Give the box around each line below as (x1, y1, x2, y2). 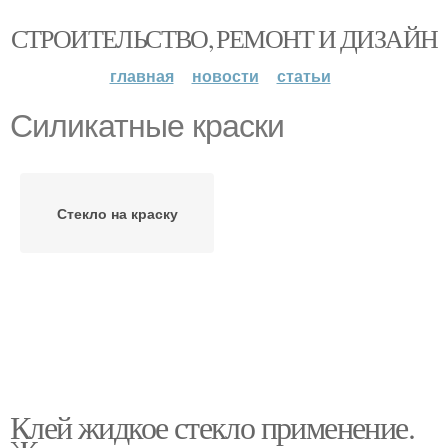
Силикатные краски (10, 108, 284, 144)
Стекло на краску (56, 203, 178, 223)
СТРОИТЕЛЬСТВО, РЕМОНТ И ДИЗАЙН (10, 21, 438, 55)
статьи (276, 64, 331, 87)
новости (191, 64, 259, 87)
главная (109, 64, 174, 87)
